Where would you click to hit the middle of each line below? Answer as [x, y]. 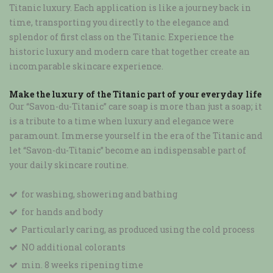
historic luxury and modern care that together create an [129, 51]
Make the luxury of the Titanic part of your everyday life [135, 94]
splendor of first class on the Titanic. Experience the [122, 37]
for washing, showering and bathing [99, 194]
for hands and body [62, 211]
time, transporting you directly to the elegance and [119, 22]
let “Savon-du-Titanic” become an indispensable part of [128, 150]
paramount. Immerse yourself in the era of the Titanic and [136, 135]
